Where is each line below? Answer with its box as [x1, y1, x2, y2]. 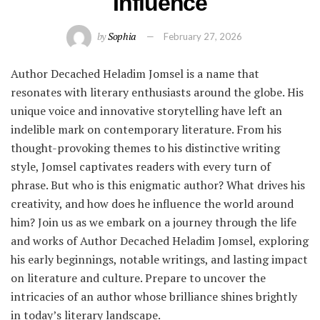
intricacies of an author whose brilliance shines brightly [11, 288, 297, 304]
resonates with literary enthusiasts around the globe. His [11, 84, 304, 100]
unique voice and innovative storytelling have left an [11, 102, 282, 119]
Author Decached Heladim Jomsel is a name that [11, 65, 259, 81]
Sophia [107, 29, 136, 43]
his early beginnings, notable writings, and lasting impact [11, 251, 308, 267]
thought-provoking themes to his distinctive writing [11, 139, 280, 156]
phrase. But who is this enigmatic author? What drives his [11, 176, 305, 193]
